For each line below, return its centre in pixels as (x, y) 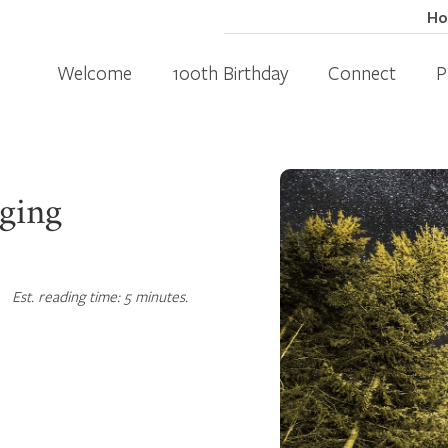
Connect (362, 72)
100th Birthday (230, 72)
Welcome (94, 72)
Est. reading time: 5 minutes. (100, 295)
